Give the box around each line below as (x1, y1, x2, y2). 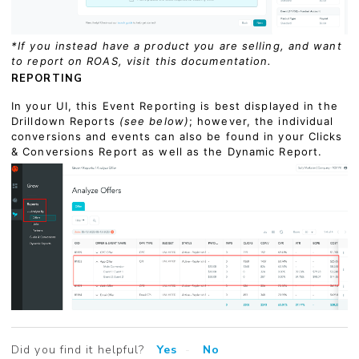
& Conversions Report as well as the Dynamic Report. (11, 145, 323, 159)
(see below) (119, 115, 189, 128)
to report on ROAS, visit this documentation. (11, 54, 272, 68)
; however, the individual (188, 115, 334, 128)
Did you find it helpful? (11, 341, 145, 357)
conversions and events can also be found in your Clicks (11, 130, 343, 143)
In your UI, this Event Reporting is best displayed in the (11, 99, 338, 113)
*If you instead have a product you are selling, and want (11, 39, 342, 53)
